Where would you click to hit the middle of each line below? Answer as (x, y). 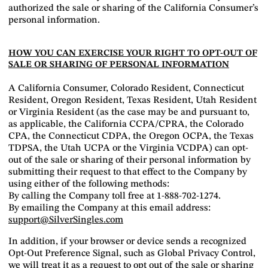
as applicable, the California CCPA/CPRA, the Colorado (126, 124)
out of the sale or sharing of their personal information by (130, 160)
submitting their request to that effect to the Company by (128, 172)
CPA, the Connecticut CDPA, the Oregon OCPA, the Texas (131, 136)
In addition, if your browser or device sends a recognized (127, 242)
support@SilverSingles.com (66, 220)
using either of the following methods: (89, 184)
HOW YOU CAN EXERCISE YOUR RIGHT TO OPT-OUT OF (133, 54)
